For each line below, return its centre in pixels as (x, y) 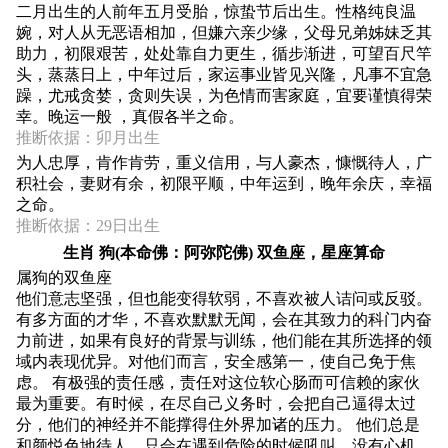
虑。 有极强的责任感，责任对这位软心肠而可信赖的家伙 (218, 382)
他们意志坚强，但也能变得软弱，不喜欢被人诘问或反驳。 (224, 298)
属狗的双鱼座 (64, 277)
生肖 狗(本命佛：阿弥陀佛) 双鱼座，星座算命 (224, 252)
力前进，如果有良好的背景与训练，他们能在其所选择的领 (224, 340)
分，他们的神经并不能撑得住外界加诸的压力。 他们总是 (218, 424)
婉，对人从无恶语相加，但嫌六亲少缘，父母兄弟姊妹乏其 (224, 32)
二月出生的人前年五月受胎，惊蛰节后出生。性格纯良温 (216, 11)
